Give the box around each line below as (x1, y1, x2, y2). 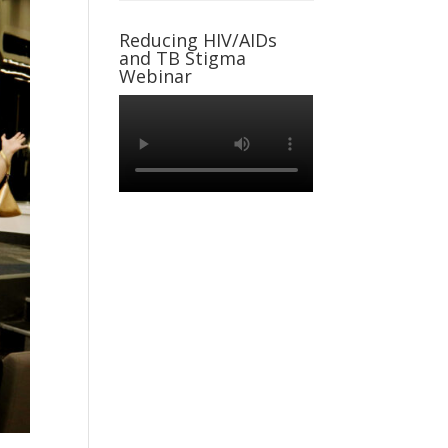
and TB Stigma (119, 46, 247, 70)
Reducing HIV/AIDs (119, 28, 278, 52)
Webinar (119, 64, 193, 88)
